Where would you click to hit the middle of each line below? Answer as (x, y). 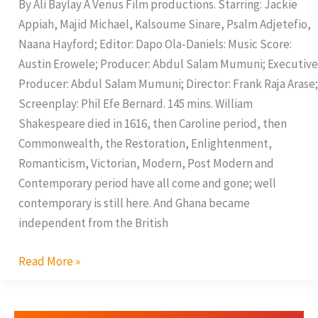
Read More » (49, 261)
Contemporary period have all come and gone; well (147, 183)
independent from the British (93, 223)
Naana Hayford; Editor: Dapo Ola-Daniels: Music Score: (155, 44)
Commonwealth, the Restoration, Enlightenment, (145, 144)
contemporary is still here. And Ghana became (134, 203)
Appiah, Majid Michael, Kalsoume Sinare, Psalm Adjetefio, (164, 24)
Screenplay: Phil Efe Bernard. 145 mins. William (135, 104)
